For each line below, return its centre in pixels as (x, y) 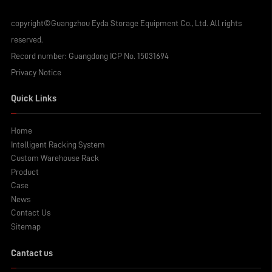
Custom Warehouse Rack (55, 158)
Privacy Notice (36, 73)
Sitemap (25, 226)
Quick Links (33, 99)
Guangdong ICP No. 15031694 (118, 56)
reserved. (27, 40)
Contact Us (30, 213)
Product (25, 172)
